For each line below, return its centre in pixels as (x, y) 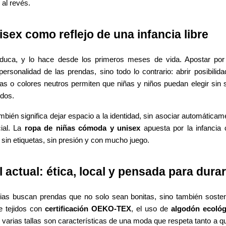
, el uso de (151, 209)
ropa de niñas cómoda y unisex (82, 128)
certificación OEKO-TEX (88, 209)
